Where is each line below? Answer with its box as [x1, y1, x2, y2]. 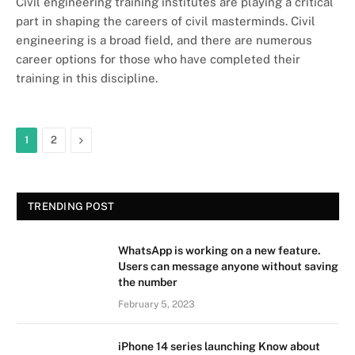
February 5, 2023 [118, 299, 195, 310]
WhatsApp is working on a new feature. [118, 244, 321, 257]
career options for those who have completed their [16, 52, 300, 66]
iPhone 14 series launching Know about [118, 340, 320, 353]
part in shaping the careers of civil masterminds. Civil [16, 14, 315, 28]
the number [118, 276, 177, 288]
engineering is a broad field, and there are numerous [16, 33, 312, 47]
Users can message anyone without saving [118, 260, 338, 273]
